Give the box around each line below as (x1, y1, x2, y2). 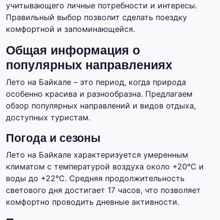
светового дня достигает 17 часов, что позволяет (6, 185, 201, 195)
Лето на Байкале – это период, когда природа (6, 77, 186, 87)
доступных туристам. (6, 112, 90, 123)
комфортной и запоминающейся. (6, 24, 135, 34)
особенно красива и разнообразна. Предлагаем (6, 89, 192, 99)
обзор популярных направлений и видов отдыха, (6, 101, 196, 111)
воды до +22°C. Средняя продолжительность (6, 173, 185, 184)
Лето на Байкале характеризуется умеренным (6, 150, 188, 160)
